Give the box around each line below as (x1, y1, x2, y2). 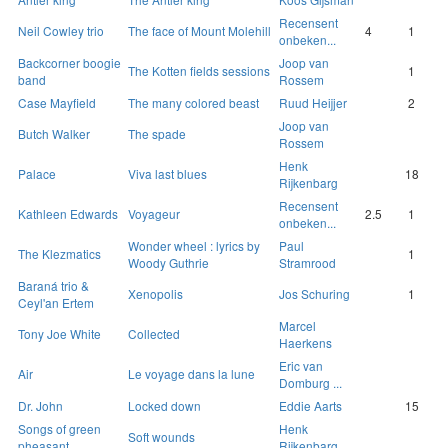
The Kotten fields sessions (128, 62, 270, 80)
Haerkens (279, 334, 332, 352)
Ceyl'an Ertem (18, 294, 94, 312)
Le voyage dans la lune (128, 365, 255, 383)
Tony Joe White (18, 325, 101, 343)
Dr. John (18, 397, 63, 415)
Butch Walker (18, 125, 90, 143)
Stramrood (279, 254, 336, 272)
